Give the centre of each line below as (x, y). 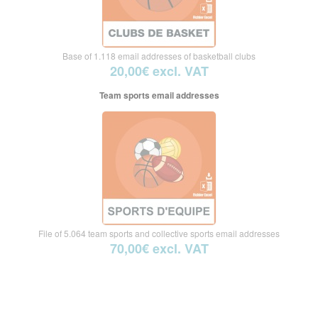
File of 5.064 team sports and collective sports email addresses (159, 233)
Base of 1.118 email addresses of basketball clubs (159, 56)
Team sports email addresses (159, 95)
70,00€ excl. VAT (159, 248)
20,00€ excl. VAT (159, 71)
